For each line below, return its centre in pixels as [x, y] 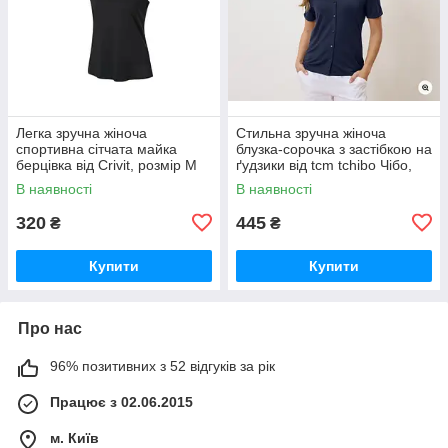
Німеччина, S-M [287, 180]
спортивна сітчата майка [96, 148]
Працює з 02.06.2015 [121, 401]
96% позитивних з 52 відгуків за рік [162, 365]
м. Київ [74, 437]
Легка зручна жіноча [81, 132]
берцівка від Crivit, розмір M [106, 164]
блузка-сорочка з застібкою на [334, 148]
